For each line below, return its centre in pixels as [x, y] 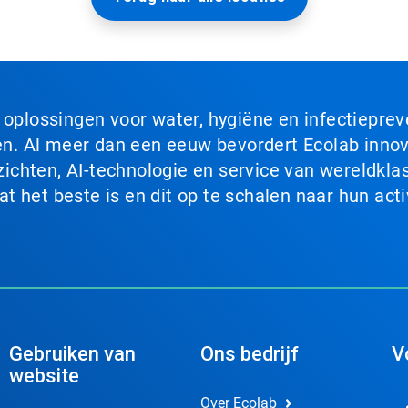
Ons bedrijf [249, 354]
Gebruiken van [72, 354]
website [44, 376]
